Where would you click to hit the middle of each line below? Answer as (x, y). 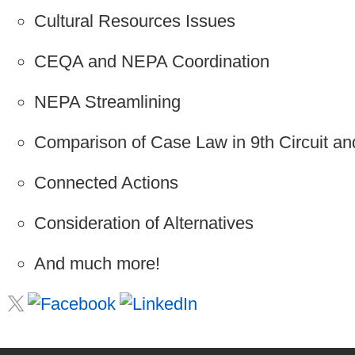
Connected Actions (106, 182)
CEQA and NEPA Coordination (152, 61)
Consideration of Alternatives (144, 223)
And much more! (97, 263)
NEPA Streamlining (107, 101)
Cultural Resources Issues (135, 21)
